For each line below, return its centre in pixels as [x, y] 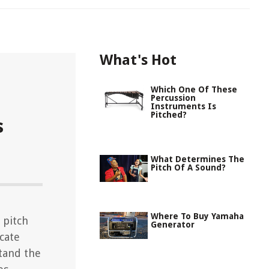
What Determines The [198, 159]
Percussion [173, 98]
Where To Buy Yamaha [197, 216]
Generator [173, 225]
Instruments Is [183, 106]
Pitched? [169, 115]
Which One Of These [194, 89]
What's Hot [138, 60]
